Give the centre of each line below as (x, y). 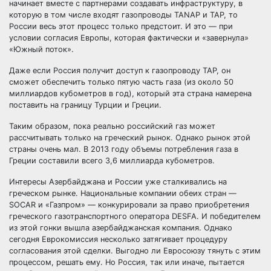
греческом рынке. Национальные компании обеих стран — (123, 193)
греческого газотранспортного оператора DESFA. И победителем (135, 216)
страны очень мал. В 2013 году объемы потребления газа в (124, 149)
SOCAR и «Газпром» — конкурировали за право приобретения (129, 205)
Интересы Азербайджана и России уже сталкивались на (118, 182)
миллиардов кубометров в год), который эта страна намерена (130, 93)
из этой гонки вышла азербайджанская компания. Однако (121, 228)
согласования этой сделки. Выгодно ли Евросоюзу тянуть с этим (135, 251)
